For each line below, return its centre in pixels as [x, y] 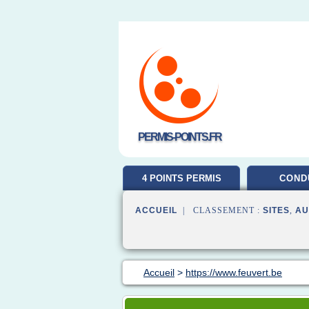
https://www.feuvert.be [234, 272]
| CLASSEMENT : [220, 210]
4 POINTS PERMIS [181, 178]
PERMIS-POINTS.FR [179, 137]
